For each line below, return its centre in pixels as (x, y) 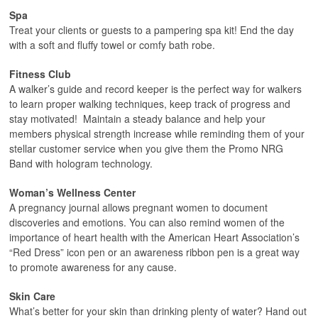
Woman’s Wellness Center (72, 192)
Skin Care (32, 296)
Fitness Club (40, 74)
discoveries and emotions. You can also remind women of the (147, 222)
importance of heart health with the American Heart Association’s (154, 237)
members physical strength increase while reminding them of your (157, 133)
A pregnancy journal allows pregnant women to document (138, 207)
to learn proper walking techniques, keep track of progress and (150, 104)
